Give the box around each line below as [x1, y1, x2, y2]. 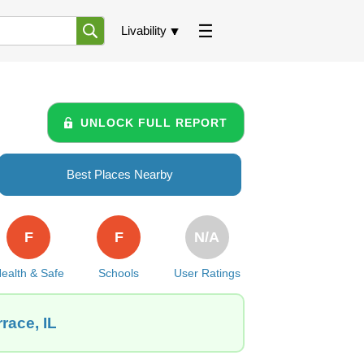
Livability [121, 24, 167, 37]
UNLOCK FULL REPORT [80, 115, 227, 129]
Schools [98, 266, 140, 279]
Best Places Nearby [67, 167, 173, 181]
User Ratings [173, 266, 240, 279]
